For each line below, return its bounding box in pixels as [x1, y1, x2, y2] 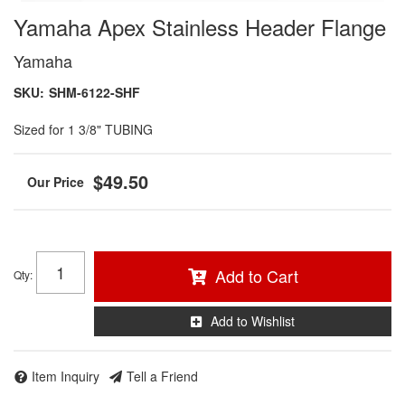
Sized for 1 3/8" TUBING [14, 120, 153, 138]
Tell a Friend [127, 366, 198, 385]
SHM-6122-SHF [49, 83, 140, 101]
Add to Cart [214, 264, 298, 287]
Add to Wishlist [211, 312, 295, 330]
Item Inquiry [32, 366, 99, 385]
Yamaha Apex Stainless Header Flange [14, 11, 386, 42]
